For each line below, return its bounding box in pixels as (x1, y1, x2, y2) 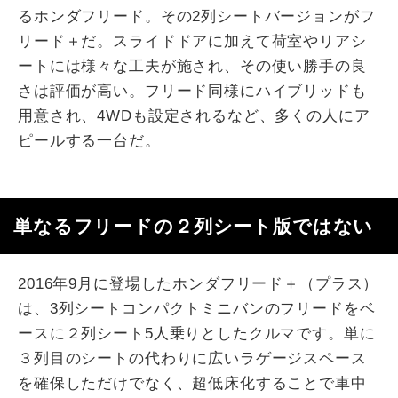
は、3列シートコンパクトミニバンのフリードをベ (18, 300, 376, 318)
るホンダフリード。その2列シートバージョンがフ (18, 8, 376, 26)
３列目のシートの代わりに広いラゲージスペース (18, 350, 367, 368)
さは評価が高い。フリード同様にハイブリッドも (18, 83, 367, 100)
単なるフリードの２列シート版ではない (13, 216, 374, 237)
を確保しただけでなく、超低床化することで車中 (18, 375, 367, 393)
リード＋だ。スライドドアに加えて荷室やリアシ (18, 33, 367, 51)
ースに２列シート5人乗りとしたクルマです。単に (18, 325, 376, 343)
